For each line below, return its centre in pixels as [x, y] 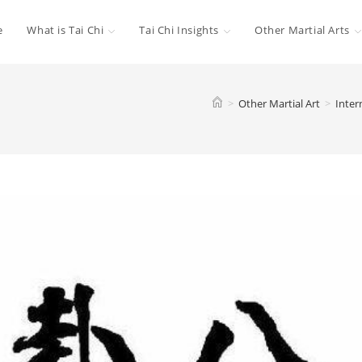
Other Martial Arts [302, 30]
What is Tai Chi [65, 30]
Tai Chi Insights [179, 30]
